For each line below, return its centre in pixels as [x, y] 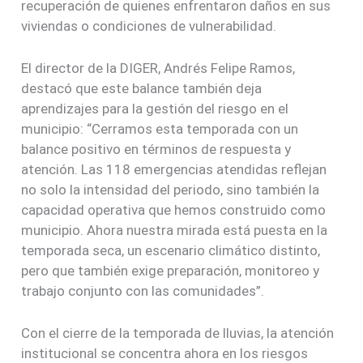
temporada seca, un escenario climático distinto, [171, 250]
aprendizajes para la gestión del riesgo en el [155, 108]
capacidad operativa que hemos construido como [174, 209]
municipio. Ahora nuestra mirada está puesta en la [175, 230]
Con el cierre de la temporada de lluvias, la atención [178, 333]
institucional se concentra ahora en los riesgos [165, 353]
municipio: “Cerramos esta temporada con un [160, 128]
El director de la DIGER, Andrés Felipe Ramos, [158, 68]
